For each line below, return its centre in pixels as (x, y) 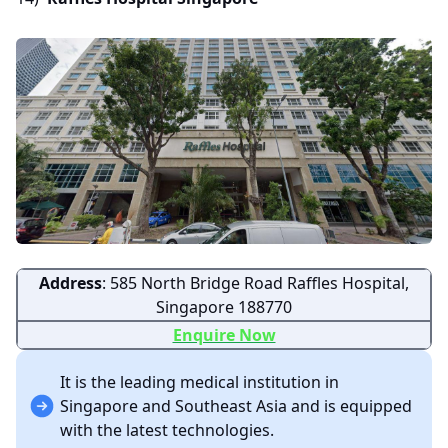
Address (70, 282)
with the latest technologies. (167, 429)
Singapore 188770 (224, 306)
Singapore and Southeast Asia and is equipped (236, 405)
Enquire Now (224, 334)
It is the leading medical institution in (199, 381)
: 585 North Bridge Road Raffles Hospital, (255, 282)
